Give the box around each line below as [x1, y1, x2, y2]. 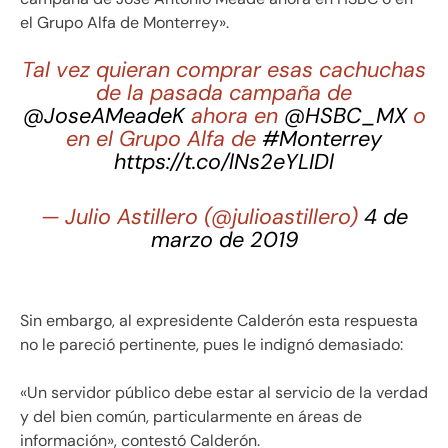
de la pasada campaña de [96, 78, 352, 107]
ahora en [184, 101, 284, 130]
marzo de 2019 [150, 226, 298, 255]
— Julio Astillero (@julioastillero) [40, 203, 364, 232]
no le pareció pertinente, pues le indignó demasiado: [20, 333, 403, 355]
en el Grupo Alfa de [66, 124, 262, 153]
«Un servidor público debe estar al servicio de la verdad [20, 381, 428, 403]
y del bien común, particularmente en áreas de [20, 405, 362, 427]
